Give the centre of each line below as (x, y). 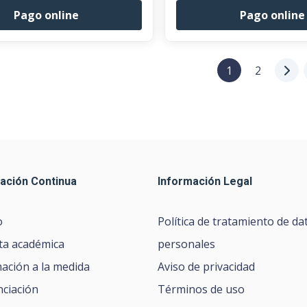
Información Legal (205, 181)
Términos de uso (201, 289)
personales (186, 244)
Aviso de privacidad (206, 267)
